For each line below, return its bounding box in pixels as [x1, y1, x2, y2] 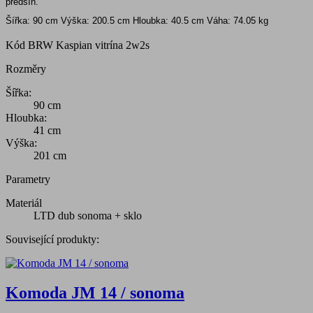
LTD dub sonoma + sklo [34, 210, 142, 222]
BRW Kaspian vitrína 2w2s [28, 39, 150, 52]
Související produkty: [6, 233, 99, 246]
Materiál [6, 197, 42, 210]
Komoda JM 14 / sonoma [6, 284, 184, 303]
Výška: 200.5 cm [58, 15, 130, 27]
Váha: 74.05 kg [204, 15, 268, 27]
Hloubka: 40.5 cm [130, 15, 204, 27]
